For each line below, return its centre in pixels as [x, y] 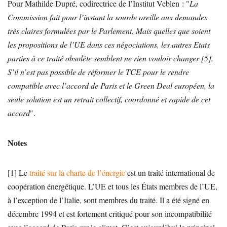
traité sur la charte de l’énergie [77, 172]
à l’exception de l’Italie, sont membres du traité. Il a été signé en [108, 200]
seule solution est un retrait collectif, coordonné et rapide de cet [109, 99]
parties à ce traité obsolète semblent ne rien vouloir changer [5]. [110, 58]
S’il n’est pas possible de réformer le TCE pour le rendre [98, 71]
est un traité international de [170, 172]
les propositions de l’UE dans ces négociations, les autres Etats [109, 44]
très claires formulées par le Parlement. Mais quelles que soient [109, 30]
